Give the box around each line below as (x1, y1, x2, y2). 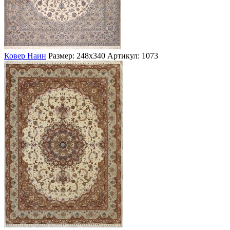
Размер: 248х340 (48, 51, 105, 60)
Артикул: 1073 (107, 51, 158, 60)
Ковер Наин (4, 51, 46, 60)
